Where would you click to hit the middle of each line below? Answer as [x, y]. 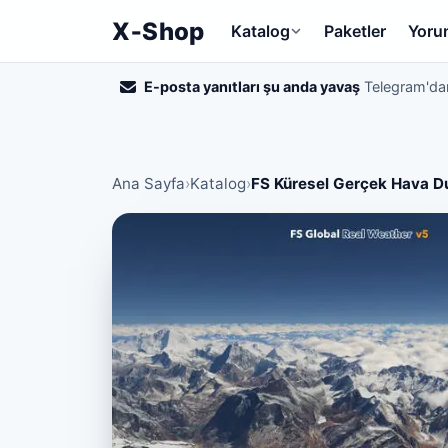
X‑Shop [158, 31]
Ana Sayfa [148, 183]
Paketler [355, 31]
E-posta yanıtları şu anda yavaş [252, 86]
